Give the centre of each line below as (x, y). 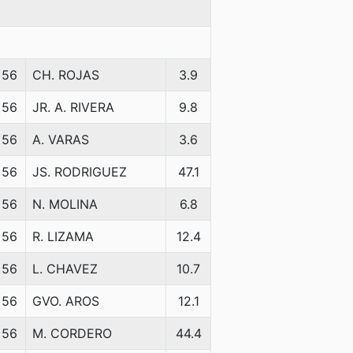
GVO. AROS (66, 301)
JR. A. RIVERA (73, 107)
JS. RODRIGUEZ (80, 172)
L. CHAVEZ (65, 269)
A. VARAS (61, 139)
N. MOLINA (65, 204)
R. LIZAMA (63, 236)
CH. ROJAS (66, 75)
